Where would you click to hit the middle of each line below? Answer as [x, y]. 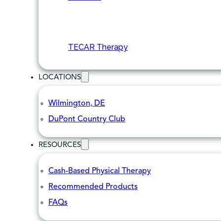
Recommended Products [93, 187]
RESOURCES [60, 145]
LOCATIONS [60, 77]
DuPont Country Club [87, 119]
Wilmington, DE [77, 103]
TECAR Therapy [98, 47]
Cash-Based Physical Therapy [100, 171]
